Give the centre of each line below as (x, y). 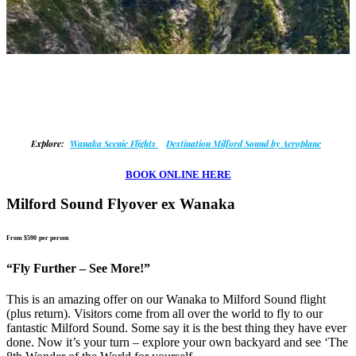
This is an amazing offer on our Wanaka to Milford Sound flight (166, 299)
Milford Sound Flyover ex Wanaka (121, 204)
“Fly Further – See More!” (78, 268)
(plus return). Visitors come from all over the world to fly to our (164, 313)
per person (54, 238)
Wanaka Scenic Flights (114, 144)
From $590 (21, 238)
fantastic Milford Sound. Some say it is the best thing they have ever (176, 327)
